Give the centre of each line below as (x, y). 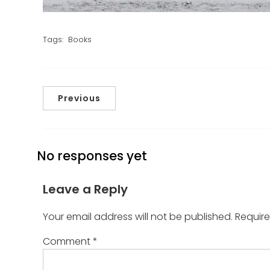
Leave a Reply (85, 190)
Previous (79, 98)
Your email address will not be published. (138, 217)
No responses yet (92, 155)
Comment (68, 242)
